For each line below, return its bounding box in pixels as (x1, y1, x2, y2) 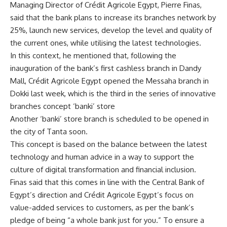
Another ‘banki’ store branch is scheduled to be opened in (10, 113, 209, 124)
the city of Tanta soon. (10, 126, 88, 136)
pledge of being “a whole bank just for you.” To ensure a (10, 215, 204, 225)
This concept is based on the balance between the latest (10, 139, 207, 149)
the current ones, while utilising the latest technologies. (10, 37, 201, 48)
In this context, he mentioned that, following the (10, 50, 176, 60)
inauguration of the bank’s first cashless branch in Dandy (10, 63, 201, 73)
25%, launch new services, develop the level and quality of (10, 25, 212, 35)
